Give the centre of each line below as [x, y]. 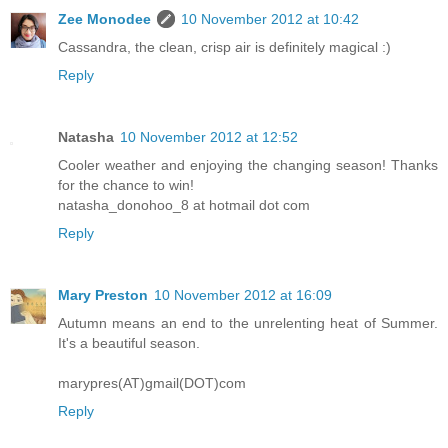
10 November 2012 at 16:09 [243, 294]
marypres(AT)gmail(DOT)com [152, 382]
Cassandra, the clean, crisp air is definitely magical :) [224, 46]
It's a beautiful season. [129, 342]
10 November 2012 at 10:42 [270, 18]
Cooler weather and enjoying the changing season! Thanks [248, 164]
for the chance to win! [126, 184]
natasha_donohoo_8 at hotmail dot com [184, 204]
